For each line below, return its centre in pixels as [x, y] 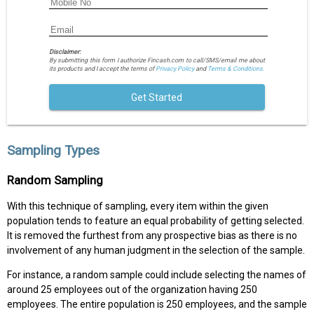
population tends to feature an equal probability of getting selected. [156, 221]
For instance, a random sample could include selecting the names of [157, 275]
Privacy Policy [175, 69]
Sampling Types [53, 151]
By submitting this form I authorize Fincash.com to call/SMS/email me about [157, 61]
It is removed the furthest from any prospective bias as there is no [152, 236]
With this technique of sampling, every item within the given [138, 206]
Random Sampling [55, 180]
